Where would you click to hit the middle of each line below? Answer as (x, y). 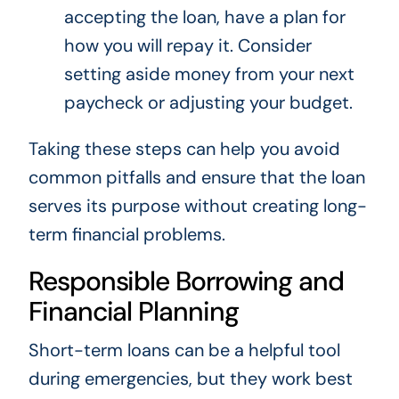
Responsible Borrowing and (186, 281)
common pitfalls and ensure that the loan (196, 178)
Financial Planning (133, 312)
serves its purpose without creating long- (197, 206)
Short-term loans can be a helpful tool (184, 350)
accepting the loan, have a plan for (204, 17)
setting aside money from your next (209, 74)
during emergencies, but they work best (190, 379)
